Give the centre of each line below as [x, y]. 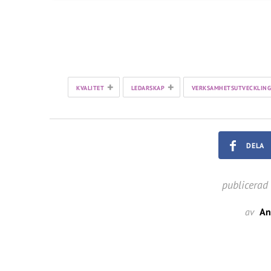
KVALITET [90, 88]
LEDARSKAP [148, 88]
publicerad [245, 185]
